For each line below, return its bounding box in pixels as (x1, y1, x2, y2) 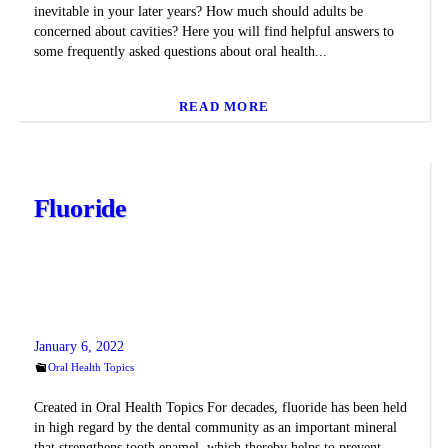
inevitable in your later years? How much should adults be (33, 4, 363, 20)
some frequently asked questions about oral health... (33, 44, 327, 60)
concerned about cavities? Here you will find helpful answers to (33, 24, 394, 40)
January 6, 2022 (33, 339, 124, 355)
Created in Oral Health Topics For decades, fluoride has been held (33, 400, 407, 416)
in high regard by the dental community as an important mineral (33, 420, 397, 436)
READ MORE (178, 98, 270, 114)
